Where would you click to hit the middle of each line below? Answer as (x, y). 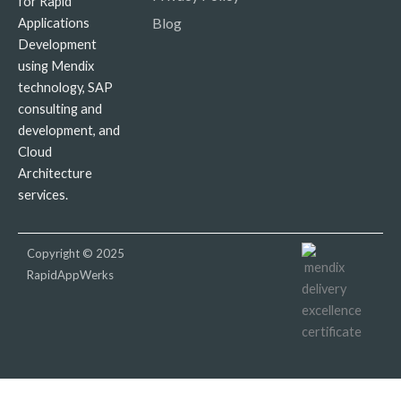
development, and (69, 131)
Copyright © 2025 (76, 254)
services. (43, 195)
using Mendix (56, 66)
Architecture (55, 174)
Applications (54, 23)
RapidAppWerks (70, 275)
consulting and (60, 109)
